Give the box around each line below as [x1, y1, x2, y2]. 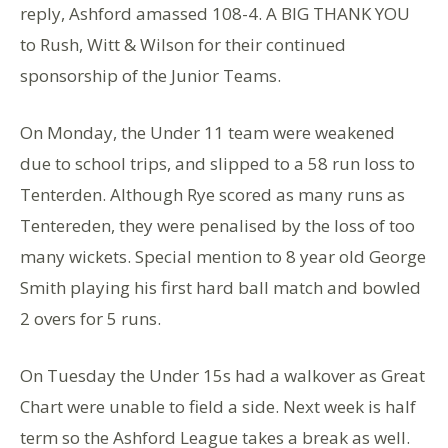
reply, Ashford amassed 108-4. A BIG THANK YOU [20, 2, 410, 26]
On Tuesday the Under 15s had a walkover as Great [20, 364, 425, 388]
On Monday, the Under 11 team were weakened [20, 121, 395, 145]
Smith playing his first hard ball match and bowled [20, 276, 421, 300]
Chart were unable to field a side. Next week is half [20, 395, 416, 419]
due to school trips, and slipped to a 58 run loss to [20, 152, 415, 176]
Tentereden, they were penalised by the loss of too [20, 214, 415, 238]
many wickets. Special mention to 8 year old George [20, 245, 426, 269]
